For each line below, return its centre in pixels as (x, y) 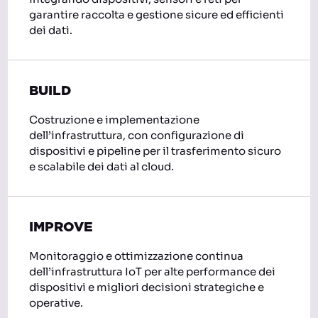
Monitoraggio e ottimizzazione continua (137, 256)
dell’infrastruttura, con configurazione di (137, 135)
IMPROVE (61, 227)
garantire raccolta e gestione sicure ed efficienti (157, 14)
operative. (56, 302)
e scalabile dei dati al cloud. (102, 166)
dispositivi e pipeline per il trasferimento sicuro (155, 150)
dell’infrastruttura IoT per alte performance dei (153, 271)
